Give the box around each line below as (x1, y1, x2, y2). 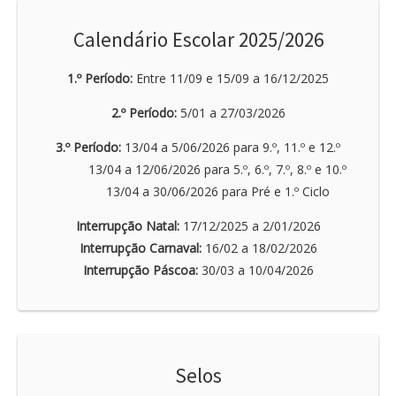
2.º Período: (110, 103, 177, 121)
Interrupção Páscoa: (82, 261, 198, 278)
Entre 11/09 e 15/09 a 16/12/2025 (133, 69, 329, 87)
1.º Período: (67, 69, 133, 87)
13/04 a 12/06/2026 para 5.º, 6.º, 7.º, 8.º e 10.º (49, 160, 346, 178)
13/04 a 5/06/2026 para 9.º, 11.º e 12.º (121, 138, 340, 156)
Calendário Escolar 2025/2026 (72, 26, 324, 52)
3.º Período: (56, 138, 121, 156)
